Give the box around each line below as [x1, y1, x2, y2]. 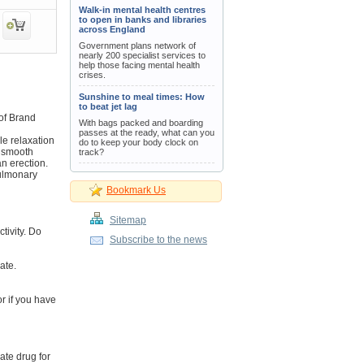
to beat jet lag [79, 102, 137, 111]
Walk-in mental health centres [79, 5, 206, 15]
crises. [79, 70, 106, 80]
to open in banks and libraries [79, 15, 206, 24]
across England [79, 24, 145, 34]
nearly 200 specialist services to [79, 50, 206, 60]
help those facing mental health [79, 60, 200, 70]
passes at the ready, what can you [79, 128, 214, 137]
